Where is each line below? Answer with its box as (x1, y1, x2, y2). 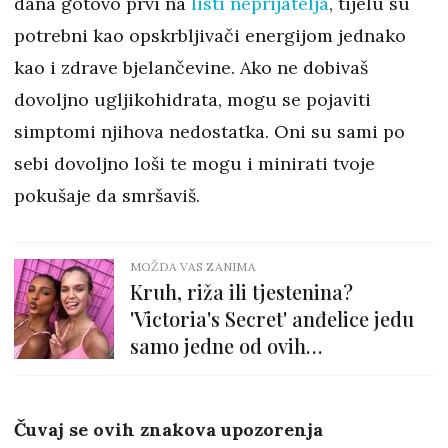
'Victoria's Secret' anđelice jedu (130, 305, 414, 333)
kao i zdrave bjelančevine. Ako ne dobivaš (14, 56, 368, 80)
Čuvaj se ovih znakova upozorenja (14, 418, 323, 442)
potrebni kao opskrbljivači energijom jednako (14, 24, 406, 48)
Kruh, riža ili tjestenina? (130, 278, 353, 306)
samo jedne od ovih (130, 332, 306, 360)
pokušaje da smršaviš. (14, 184, 200, 208)
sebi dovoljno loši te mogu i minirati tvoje (14, 152, 375, 176)
